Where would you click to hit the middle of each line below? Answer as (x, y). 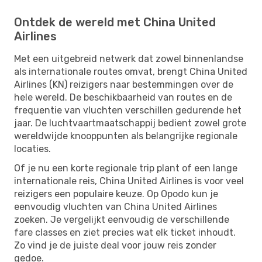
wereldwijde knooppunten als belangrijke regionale (126, 136)
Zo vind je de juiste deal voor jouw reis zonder (115, 245)
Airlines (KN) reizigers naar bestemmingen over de (124, 84)
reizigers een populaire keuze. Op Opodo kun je (116, 194)
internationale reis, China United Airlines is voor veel (129, 181)
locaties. (32, 149)
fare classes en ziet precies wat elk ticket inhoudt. (125, 232)
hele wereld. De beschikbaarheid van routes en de (123, 97)
